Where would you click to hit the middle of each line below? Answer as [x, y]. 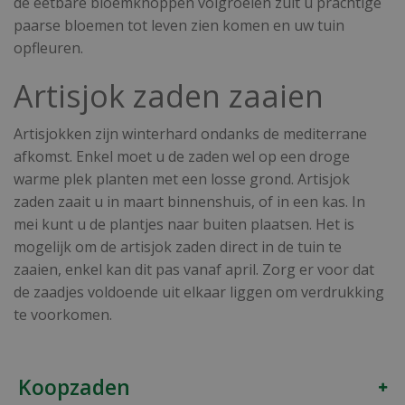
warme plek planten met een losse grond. [155, 179]
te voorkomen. [63, 315]
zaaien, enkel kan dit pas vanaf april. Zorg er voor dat [194, 269]
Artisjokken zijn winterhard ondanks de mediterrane [190, 134]
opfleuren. [48, 48]
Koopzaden [74, 387]
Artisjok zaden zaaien [169, 96]
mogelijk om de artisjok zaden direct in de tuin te [178, 247]
